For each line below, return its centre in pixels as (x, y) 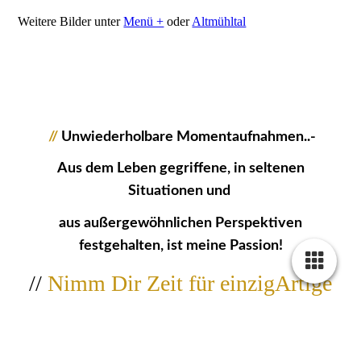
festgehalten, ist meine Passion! (180, 245)
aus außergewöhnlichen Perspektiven (180, 223)
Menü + (144, 22)
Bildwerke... (180, 318)
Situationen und (180, 191)
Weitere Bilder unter (71, 22)
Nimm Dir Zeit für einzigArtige (187, 283)
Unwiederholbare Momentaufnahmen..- (189, 137)
